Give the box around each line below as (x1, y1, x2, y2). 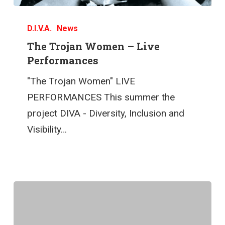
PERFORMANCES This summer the (27, 91, 175, 103)
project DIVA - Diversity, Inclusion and (27, 107, 185, 119)
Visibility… (27, 123, 67, 135)
